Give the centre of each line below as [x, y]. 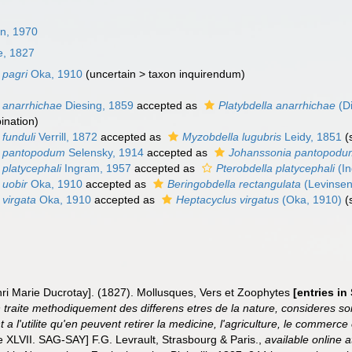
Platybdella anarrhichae [277, 105]
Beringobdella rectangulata [235, 184]
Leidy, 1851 [312, 137]
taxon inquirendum [195, 74]
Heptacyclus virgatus [228, 200]
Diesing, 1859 [98, 105]
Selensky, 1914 [105, 152]
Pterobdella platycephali [276, 168]
